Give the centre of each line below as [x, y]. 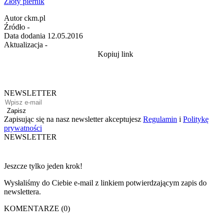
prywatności [23, 128]
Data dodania [25, 36]
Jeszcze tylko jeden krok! [43, 166]
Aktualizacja [23, 44]
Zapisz [17, 110]
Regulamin [160, 119]
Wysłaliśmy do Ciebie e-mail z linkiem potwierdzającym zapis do [105, 183]
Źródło [15, 27]
